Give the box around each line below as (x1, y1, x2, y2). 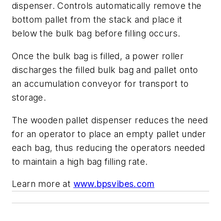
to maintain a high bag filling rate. (12, 156, 148, 167)
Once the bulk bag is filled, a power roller (12, 50, 184, 61)
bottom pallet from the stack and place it (12, 14, 183, 25)
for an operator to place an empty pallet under (12, 128, 206, 139)
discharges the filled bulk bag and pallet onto (12, 64, 198, 75)
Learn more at (12, 179, 74, 189)
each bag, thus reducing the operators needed (12, 142, 205, 153)
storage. (12, 92, 46, 103)
